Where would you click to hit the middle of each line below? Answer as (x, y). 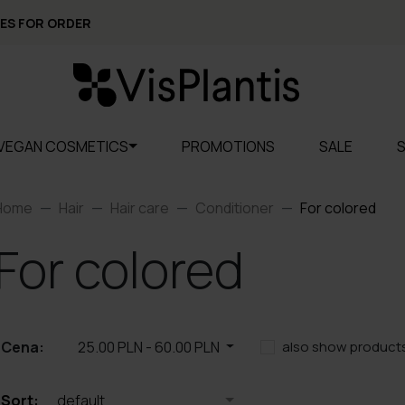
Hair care (139, 208)
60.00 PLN (187, 347)
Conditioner (234, 208)
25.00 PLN (110, 347)
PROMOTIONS (228, 146)
